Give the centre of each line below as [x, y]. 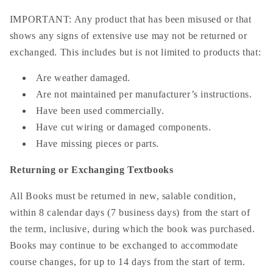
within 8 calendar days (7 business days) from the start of [130, 212]
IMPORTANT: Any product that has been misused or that [130, 19]
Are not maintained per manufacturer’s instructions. [144, 94]
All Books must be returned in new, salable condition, [123, 196]
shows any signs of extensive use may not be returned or [128, 35]
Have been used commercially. [100, 111]
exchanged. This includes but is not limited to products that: [135, 52]
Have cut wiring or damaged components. [123, 127]
